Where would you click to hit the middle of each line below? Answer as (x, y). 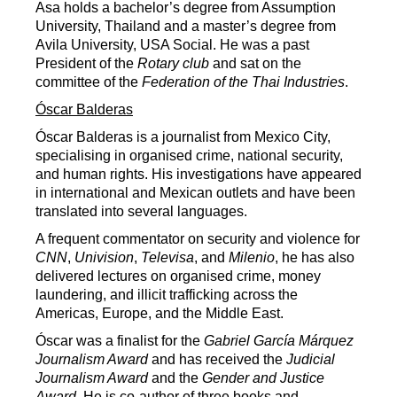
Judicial (311, 359)
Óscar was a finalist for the (120, 341)
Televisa (167, 257)
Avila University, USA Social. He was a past (172, 45)
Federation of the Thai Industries (243, 82)
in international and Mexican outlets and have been (195, 193)
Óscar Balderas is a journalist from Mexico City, (183, 137)
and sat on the (255, 63)
